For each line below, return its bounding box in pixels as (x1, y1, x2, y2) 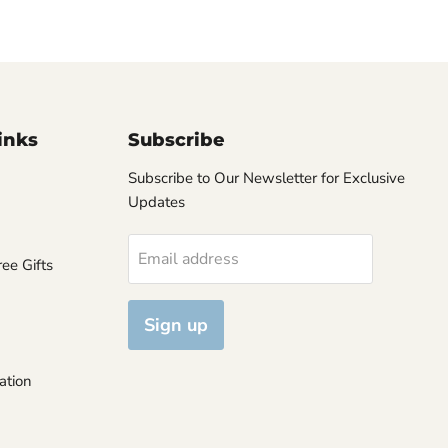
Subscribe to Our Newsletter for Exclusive (128, 168, 406, 189)
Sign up (144, 313, 209, 338)
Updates (128, 192, 186, 213)
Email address (138, 248, 240, 271)
